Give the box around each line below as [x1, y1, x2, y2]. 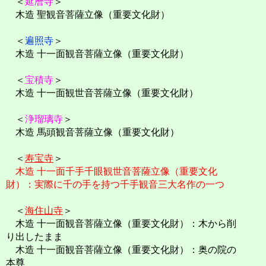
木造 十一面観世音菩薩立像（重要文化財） [6, 88, 198, 99]
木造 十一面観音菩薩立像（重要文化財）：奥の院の [6, 245, 236, 255]
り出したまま [6, 232, 63, 242]
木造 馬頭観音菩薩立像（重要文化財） [6, 127, 179, 138]
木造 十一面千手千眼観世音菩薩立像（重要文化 [15, 166, 217, 177]
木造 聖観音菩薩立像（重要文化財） [6, 9, 170, 20]
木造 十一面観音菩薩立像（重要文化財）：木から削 [6, 218, 236, 229]
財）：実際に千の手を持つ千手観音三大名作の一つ [6, 179, 224, 190]
